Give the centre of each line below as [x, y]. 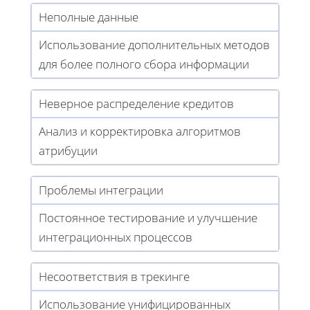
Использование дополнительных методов [154, 44]
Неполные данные [89, 17]
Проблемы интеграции [101, 190]
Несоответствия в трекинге [114, 276]
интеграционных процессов [116, 237]
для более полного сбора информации [144, 64]
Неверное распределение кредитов [136, 103]
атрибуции [68, 150]
